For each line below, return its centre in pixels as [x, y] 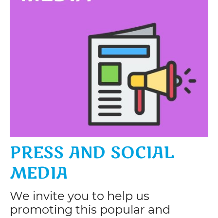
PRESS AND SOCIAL [92, 153]
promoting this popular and [90, 210]
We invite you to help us [80, 196]
